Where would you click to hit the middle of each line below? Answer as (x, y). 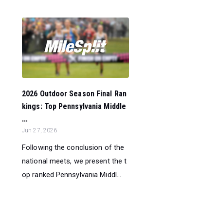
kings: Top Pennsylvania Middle (74, 106)
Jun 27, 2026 (40, 130)
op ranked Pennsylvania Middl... (72, 174)
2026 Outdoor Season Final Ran (74, 93)
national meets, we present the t (74, 161)
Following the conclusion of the (73, 147)
